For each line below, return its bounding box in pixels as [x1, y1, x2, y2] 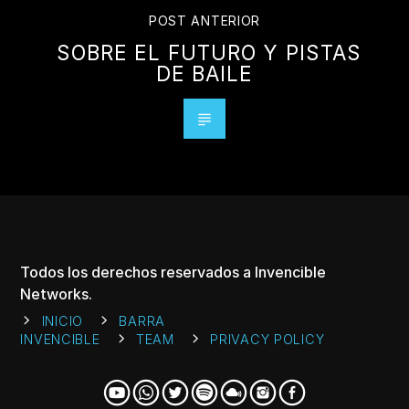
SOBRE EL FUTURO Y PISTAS [56, 39, 362, 65]
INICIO [41, 312, 84, 329]
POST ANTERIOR [148, 13, 261, 28]
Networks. [20, 284, 93, 303]
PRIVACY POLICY [210, 330, 325, 347]
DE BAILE [155, 60, 254, 86]
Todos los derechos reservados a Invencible [20, 262, 327, 281]
